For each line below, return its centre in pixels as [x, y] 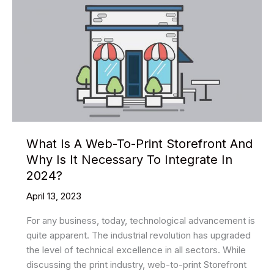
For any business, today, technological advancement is [140, 220]
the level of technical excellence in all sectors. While [136, 250]
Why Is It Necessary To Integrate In [129, 159]
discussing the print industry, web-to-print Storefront [136, 264]
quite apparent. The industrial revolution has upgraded [138, 235]
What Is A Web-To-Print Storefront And [139, 143]
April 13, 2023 [54, 196]
